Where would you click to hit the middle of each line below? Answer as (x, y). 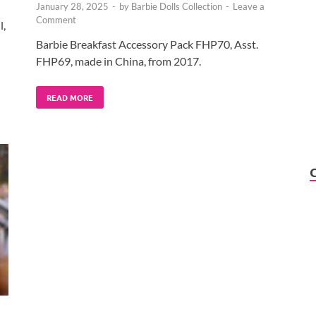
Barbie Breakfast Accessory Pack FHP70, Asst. (147, 44)
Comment (56, 19)
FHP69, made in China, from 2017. (119, 61)
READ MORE (70, 97)
